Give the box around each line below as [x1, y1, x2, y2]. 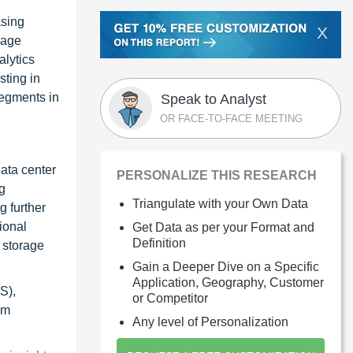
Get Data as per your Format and [132, 220, 314, 234]
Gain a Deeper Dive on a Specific [132, 259, 319, 273]
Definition [132, 236, 186, 250]
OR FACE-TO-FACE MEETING [160, 112, 303, 124]
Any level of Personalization [132, 314, 288, 329]
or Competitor [132, 291, 208, 305]
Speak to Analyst [161, 91, 266, 107]
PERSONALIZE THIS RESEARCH [117, 168, 317, 182]
